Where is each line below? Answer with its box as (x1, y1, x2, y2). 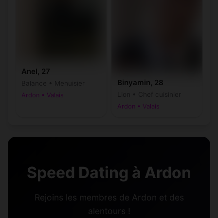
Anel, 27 (21, 67, 50, 76)
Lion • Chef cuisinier (117, 90, 181, 98)
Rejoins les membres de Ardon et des (34, 192, 184, 202)
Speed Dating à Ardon (27, 163, 191, 182)
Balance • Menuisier (21, 79, 85, 88)
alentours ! (88, 205, 130, 216)
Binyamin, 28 (117, 77, 163, 87)
